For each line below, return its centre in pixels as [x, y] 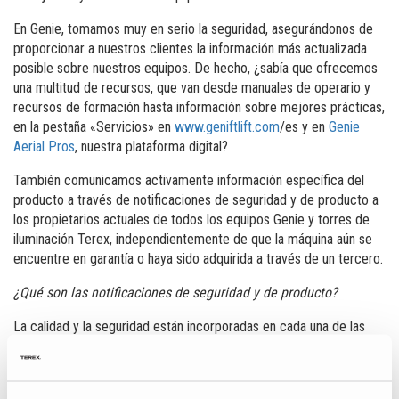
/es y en [304, 126]
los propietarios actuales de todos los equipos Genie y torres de [191, 219]
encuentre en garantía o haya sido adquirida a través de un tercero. [198, 258]
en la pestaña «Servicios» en [94, 126]
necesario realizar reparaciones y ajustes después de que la [179, 365]
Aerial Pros [44, 146]
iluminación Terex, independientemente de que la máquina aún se [192, 239]
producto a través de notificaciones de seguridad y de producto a [195, 199]
